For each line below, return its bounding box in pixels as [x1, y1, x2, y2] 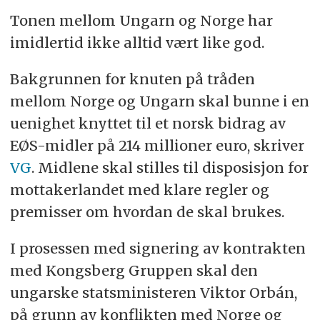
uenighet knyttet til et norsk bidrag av [9, 114, 286, 132]
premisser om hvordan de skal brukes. [9, 203, 284, 221]
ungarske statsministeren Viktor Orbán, [9, 283, 297, 301]
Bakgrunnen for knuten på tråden [9, 70, 255, 88]
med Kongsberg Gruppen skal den [9, 261, 258, 279]
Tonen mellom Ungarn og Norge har [9, 11, 273, 30]
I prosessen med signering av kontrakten [9, 239, 306, 257]
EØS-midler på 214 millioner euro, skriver [9, 136, 304, 154]
